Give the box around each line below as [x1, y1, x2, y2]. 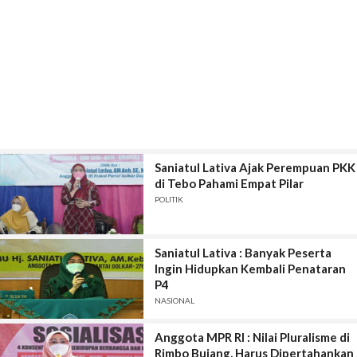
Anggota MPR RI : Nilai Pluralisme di [154, 330, 350, 345]
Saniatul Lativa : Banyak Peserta [154, 245, 331, 260]
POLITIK [154, 194, 183, 204]
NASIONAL [154, 295, 194, 305]
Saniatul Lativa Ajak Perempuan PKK [154, 160, 355, 175]
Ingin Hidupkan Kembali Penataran [154, 261, 346, 276]
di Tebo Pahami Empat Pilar [154, 176, 304, 190]
